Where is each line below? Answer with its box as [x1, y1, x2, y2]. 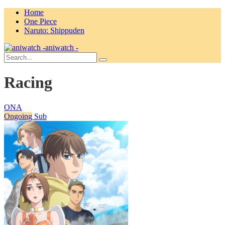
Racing [4, 73, 52, 92]
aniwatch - [45, 43, 78, 52]
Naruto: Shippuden [24, 26, 84, 35]
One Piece [24, 17, 57, 26]
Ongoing [4, 111, 32, 121]
